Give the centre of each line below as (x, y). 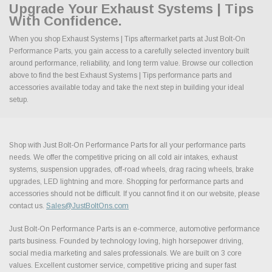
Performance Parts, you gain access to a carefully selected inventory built (129, 51)
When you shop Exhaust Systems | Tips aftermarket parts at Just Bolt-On (127, 39)
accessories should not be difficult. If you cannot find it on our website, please (134, 193)
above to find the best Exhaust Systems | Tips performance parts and (121, 75)
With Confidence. (66, 21)
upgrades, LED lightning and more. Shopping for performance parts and (126, 181)
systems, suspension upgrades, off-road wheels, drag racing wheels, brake (131, 169)
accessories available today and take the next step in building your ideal (127, 87)
